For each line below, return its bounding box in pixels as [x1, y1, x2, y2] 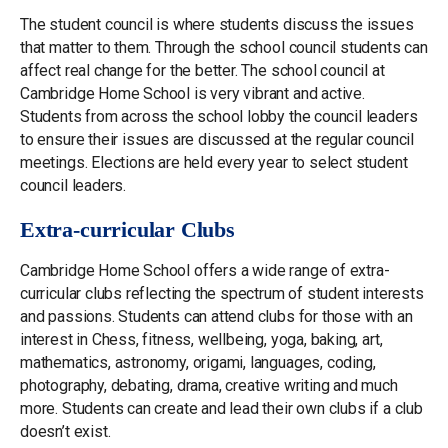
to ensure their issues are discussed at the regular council [20, 130, 414, 149]
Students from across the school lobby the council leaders [20, 107, 418, 126]
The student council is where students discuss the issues [20, 15, 414, 34]
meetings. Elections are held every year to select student [20, 153, 408, 172]
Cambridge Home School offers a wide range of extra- [20, 261, 390, 280]
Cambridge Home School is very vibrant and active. [20, 84, 365, 103]
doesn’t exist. [20, 422, 111, 441]
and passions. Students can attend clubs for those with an [20, 307, 413, 326]
